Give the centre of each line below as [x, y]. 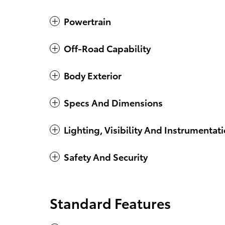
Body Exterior [93, 75]
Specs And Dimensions [113, 102]
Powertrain [87, 21]
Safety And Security [106, 156]
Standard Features [110, 202]
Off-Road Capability [107, 48]
